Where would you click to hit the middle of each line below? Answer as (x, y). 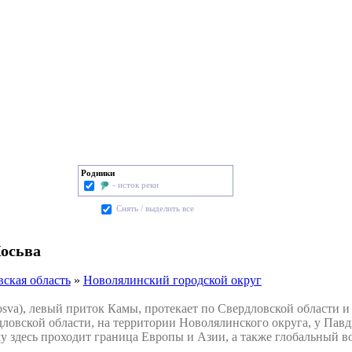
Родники (98, 173)
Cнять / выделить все (154, 209)
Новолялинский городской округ (172, 280)
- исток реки (136, 184)
